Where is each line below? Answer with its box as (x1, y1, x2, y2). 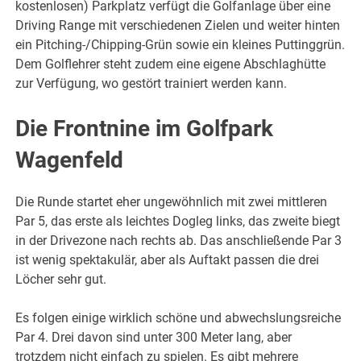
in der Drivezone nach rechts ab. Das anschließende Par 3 (15, 232, 342, 248)
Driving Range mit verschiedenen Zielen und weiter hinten (15, 17, 341, 33)
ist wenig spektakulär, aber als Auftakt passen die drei (15, 251, 320, 268)
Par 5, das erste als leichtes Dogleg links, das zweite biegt (15, 213, 341, 229)
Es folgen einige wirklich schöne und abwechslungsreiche (15, 309, 342, 326)
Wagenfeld (15, 146, 124, 173)
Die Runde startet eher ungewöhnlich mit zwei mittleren (15, 193, 328, 210)
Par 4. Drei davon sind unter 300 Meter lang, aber (15, 329, 293, 345)
